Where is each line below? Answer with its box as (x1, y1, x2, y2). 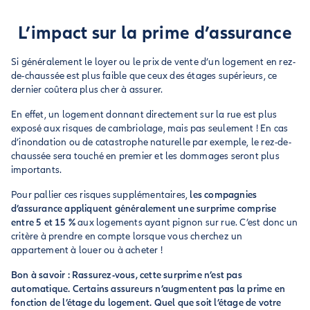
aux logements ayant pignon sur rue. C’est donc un (75, 217, 298, 228)
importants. (11, 164, 62, 176)
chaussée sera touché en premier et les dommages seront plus (11, 150, 280, 162)
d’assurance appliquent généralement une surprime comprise (11, 203, 277, 215)
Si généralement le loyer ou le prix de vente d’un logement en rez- (11, 56, 296, 68)
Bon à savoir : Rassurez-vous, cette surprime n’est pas (11, 269, 242, 281)
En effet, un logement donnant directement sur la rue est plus (11, 109, 277, 120)
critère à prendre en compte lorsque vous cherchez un (11, 230, 243, 242)
